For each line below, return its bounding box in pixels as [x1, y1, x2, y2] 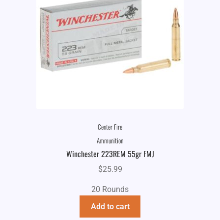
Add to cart [90, 201, 130, 211]
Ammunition [97, 136, 123, 146]
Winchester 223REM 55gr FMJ [66, 148, 154, 160]
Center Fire [98, 121, 122, 132]
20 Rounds [91, 184, 129, 194]
